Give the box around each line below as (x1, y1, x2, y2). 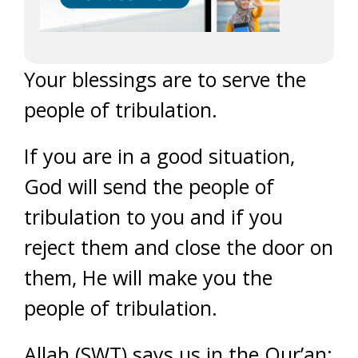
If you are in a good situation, (24, 142, 295, 169)
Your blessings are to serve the (24, 66, 306, 93)
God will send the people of (24, 173, 274, 200)
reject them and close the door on (24, 233, 333, 261)
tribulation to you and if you (24, 203, 283, 230)
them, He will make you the (24, 264, 272, 291)
